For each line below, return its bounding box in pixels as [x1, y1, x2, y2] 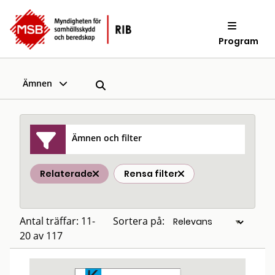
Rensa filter [124, 168, 178, 180]
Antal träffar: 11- [20, 214, 95, 228]
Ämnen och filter [72, 131, 142, 144]
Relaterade [40, 168, 93, 180]
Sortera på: [113, 214, 165, 228]
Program [219, 34, 259, 47]
